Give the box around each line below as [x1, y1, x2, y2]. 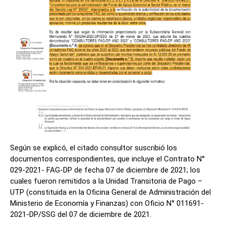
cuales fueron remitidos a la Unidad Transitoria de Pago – [10, 176, 202, 186]
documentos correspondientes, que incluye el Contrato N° [10, 154, 205, 163]
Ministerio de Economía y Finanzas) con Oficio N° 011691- [10, 198, 204, 208]
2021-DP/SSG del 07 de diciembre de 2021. [10, 209, 151, 219]
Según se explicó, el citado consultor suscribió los [10, 143, 177, 152]
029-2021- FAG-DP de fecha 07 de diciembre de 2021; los [10, 165, 200, 175]
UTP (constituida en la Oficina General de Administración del [10, 187, 211, 197]
